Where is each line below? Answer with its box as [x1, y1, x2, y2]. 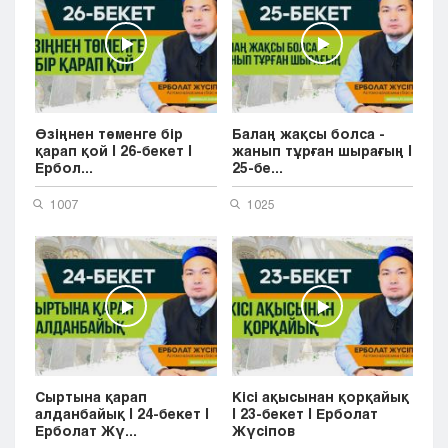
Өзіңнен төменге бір [35, 125, 183, 142]
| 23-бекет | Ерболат [231, 405, 378, 422]
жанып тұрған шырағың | [231, 142, 412, 159]
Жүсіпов [231, 422, 295, 439]
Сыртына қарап [35, 388, 147, 405]
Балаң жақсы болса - [231, 125, 385, 142]
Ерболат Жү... [35, 422, 137, 439]
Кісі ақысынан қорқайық [231, 388, 409, 405]
